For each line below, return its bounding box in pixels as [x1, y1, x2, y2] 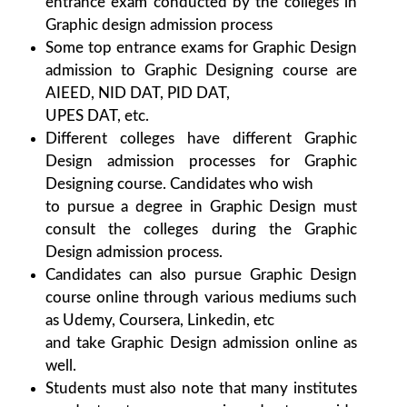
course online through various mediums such [45, 290, 358, 306]
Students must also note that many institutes [45, 381, 358, 397]
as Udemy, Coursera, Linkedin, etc [45, 313, 274, 329]
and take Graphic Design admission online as [45, 335, 358, 352]
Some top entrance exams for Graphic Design [45, 40, 358, 56]
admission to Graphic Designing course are [45, 63, 358, 79]
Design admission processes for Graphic [45, 154, 358, 170]
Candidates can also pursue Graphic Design [45, 267, 358, 283]
